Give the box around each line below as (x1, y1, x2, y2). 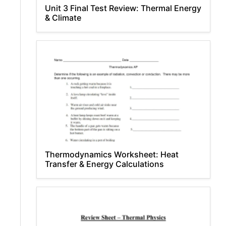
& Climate (45, 13, 81, 23)
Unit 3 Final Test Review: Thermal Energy (45, 3, 201, 13)
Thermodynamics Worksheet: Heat (45, 149, 179, 159)
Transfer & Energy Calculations (45, 159, 164, 169)
